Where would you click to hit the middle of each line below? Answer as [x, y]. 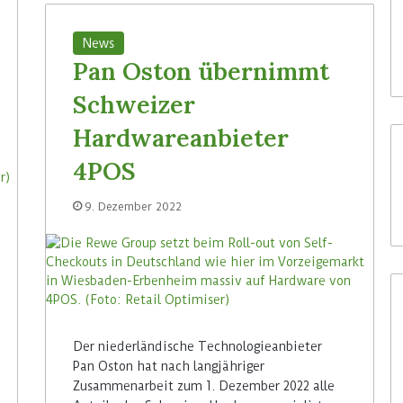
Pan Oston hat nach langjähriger [169, 366]
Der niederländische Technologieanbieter [198, 346]
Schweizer [134, 104]
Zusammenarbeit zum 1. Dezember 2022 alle [204, 385]
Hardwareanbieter [181, 137]
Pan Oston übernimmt [201, 71]
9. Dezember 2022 [134, 206]
